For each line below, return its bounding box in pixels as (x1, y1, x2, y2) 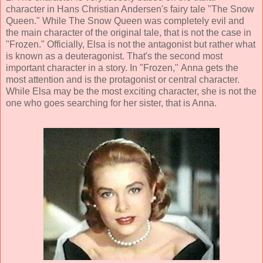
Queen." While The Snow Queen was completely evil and (6, 15, 244, 26)
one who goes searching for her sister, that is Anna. (6, 97, 217, 108)
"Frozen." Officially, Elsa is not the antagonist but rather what (6, 39, 255, 49)
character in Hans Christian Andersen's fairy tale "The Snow (6, 4, 254, 14)
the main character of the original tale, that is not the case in (6, 27, 251, 38)
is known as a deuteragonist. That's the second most (6, 50, 222, 61)
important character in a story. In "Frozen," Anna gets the (6, 62, 238, 73)
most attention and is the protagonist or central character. (6, 74, 240, 85)
